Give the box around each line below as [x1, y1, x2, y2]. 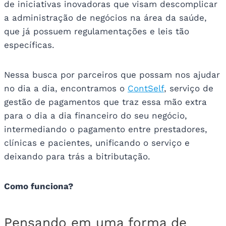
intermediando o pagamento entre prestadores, [4, 124, 207, 135]
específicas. [4, 40, 54, 50]
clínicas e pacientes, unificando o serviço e [4, 138, 190, 148]
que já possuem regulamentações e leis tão [4, 26, 189, 37]
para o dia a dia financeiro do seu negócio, [4, 110, 187, 121]
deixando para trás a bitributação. [4, 151, 150, 162]
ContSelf [128, 83, 164, 94]
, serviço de [164, 83, 213, 94]
